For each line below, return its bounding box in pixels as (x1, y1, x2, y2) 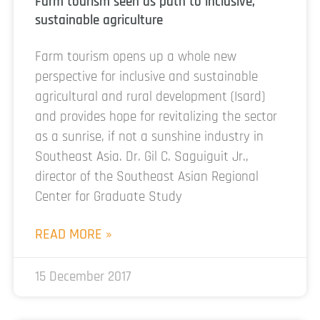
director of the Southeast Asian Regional (35, 168, 259, 186)
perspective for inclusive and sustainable (35, 68, 258, 86)
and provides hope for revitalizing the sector (35, 108, 277, 126)
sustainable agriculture (35, 11, 163, 30)
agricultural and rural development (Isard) (35, 88, 265, 106)
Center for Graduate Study (35, 188, 182, 206)
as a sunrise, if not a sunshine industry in (35, 128, 264, 146)
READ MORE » (35, 225, 112, 244)
